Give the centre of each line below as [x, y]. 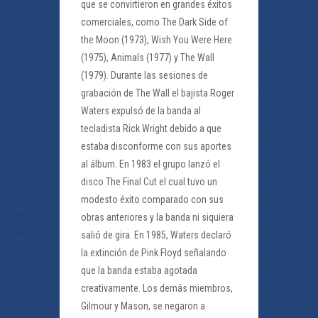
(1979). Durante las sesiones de [144, 76]
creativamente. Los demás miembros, [157, 289]
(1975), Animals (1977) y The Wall [148, 58]
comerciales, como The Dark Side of [154, 22]
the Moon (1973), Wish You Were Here [157, 40]
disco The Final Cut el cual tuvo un [149, 182]
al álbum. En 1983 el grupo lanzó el [150, 164]
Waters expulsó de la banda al [141, 111]
